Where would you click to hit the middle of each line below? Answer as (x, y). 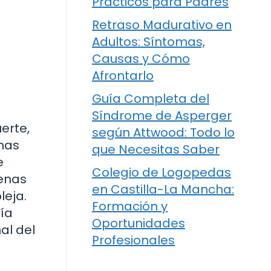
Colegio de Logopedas (162, 172)
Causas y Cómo (141, 59)
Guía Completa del (151, 99)
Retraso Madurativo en (162, 25)
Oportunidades (139, 223)
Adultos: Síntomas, (149, 42)
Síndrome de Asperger (162, 116)
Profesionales (133, 240)
